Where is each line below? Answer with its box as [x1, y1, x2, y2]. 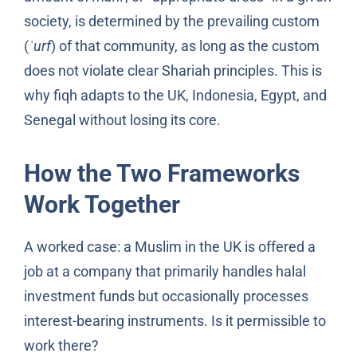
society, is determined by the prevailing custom [23, 12, 320, 29]
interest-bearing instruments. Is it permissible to [23, 312, 326, 329]
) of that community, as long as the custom [50, 37, 320, 54]
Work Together [23, 190, 180, 218]
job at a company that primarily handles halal [23, 262, 306, 280]
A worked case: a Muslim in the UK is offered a [23, 237, 316, 255]
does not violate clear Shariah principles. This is [23, 61, 322, 79]
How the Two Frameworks [23, 159, 300, 187]
